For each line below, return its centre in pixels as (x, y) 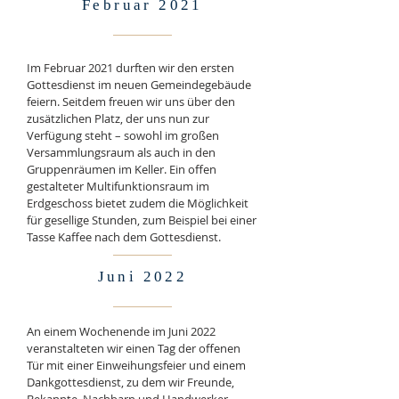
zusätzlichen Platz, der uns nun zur (118, 118)
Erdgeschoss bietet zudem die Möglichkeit (138, 203)
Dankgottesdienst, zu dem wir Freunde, (130, 382)
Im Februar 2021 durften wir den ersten (130, 68)
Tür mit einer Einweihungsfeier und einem (136, 365)
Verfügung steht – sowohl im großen (123, 135)
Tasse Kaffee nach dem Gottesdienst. (124, 237)
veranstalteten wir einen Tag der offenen (134, 348)
